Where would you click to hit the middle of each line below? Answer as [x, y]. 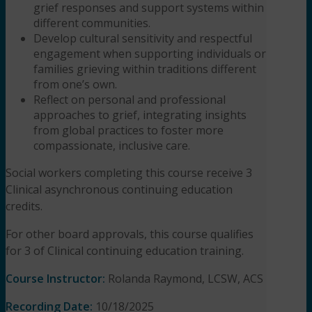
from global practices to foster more [128, 130]
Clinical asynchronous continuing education [119, 189]
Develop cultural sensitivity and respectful [143, 38]
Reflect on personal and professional [130, 99]
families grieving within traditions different [145, 69]
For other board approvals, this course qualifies [130, 234]
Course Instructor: [57, 278]
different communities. [92, 23]
